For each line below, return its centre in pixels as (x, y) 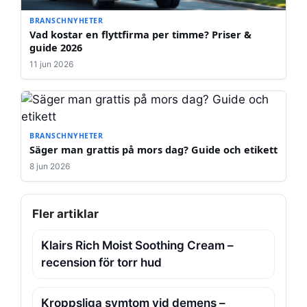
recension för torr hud (101, 263)
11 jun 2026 (51, 64)
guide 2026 (56, 48)
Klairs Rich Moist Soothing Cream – (137, 246)
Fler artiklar (65, 214)
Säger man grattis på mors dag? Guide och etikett (153, 150)
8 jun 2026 (50, 167)
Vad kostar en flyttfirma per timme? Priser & (140, 35)
